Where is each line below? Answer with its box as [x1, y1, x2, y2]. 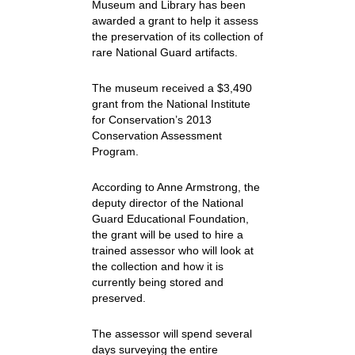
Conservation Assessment [91, 129, 222, 142]
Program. [91, 145, 139, 158]
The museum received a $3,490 [91, 82, 252, 94]
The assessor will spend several [91, 327, 252, 340]
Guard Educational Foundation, [91, 212, 249, 225]
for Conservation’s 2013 [91, 113, 212, 126]
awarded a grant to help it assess [91, 14, 258, 27]
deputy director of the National [91, 197, 243, 209]
